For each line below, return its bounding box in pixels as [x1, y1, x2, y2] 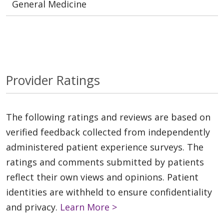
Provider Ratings [6, 71, 100, 89]
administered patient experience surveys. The [6, 141, 203, 153]
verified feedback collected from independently [6, 126, 210, 138]
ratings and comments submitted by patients [6, 156, 204, 168]
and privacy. [6, 201, 60, 213]
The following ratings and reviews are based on [6, 111, 210, 123]
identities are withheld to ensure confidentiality [6, 186, 212, 198]
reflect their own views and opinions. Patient [6, 171, 198, 183]
